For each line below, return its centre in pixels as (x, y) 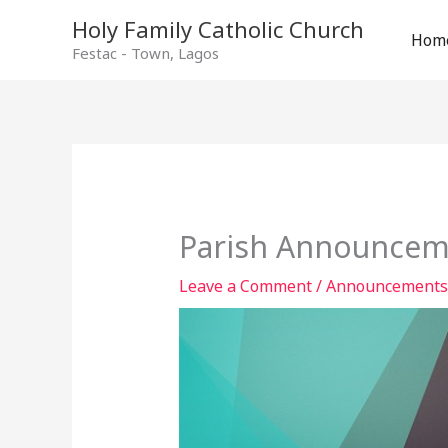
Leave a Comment (245, 286)
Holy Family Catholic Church (218, 29)
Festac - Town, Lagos (145, 53)
